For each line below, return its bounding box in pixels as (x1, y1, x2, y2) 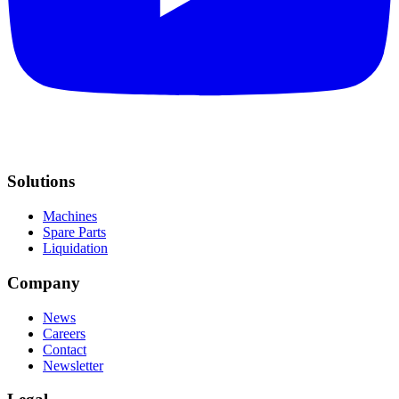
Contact (43, 341, 86, 357)
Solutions (7, 172, 75, 191)
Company (7, 273, 80, 292)
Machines (43, 208, 97, 224)
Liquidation (43, 240, 108, 256)
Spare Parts (43, 224, 106, 240)
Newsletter (43, 357, 103, 373)
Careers (43, 325, 85, 341)
